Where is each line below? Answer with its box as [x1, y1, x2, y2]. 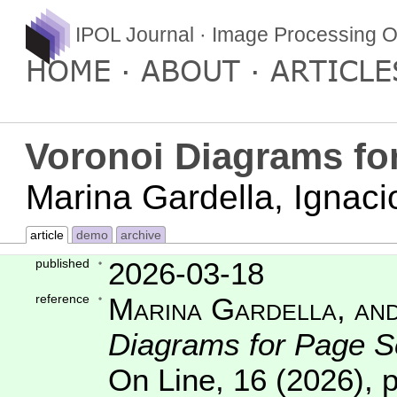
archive [120, 228, 161, 243]
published [35, 256, 90, 271]
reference [35, 292, 90, 307]
